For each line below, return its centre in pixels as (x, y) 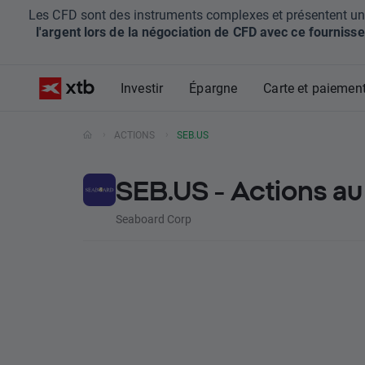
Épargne (213, 88)
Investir (142, 88)
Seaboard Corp (154, 219)
